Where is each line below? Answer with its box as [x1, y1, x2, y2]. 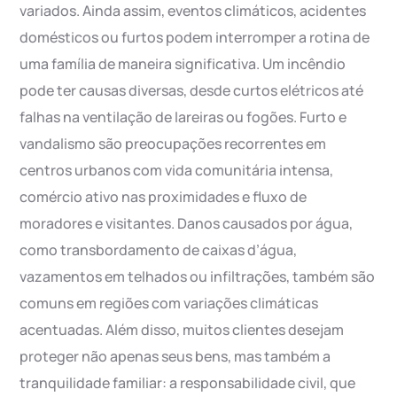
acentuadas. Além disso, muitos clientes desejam [19, 320, 345, 339]
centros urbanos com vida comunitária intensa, [19, 160, 334, 180]
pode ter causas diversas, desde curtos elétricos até [19, 81, 364, 100]
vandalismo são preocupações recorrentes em [19, 134, 327, 153]
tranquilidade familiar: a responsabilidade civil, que [19, 373, 356, 393]
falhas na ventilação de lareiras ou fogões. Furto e [19, 107, 347, 127]
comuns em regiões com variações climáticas [19, 293, 319, 313]
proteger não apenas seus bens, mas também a [19, 346, 331, 366]
